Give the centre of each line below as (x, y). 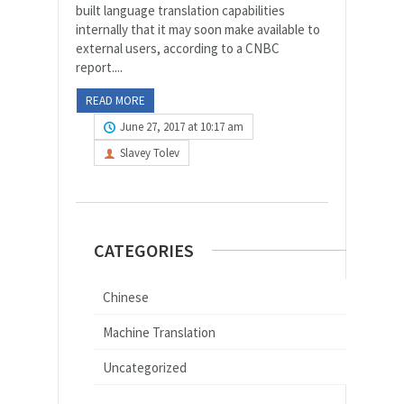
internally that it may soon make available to (198, 29)
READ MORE (115, 100)
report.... (99, 67)
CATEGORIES (144, 250)
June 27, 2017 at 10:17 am (182, 126)
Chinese (126, 297)
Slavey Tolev (150, 152)
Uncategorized (145, 367)
